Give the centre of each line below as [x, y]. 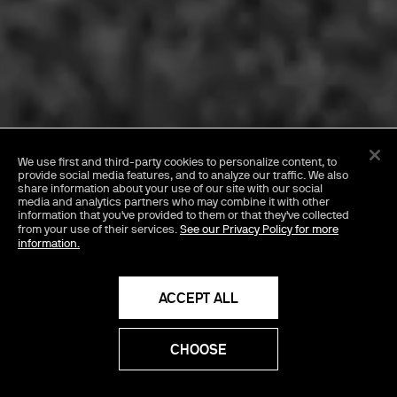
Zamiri [71, 268]
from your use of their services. [99, 229]
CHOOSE [198, 349]
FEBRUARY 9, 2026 [78, 148]
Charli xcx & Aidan [171, 229]
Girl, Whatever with [183, 190]
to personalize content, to [270, 162]
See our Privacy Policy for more [259, 229]
